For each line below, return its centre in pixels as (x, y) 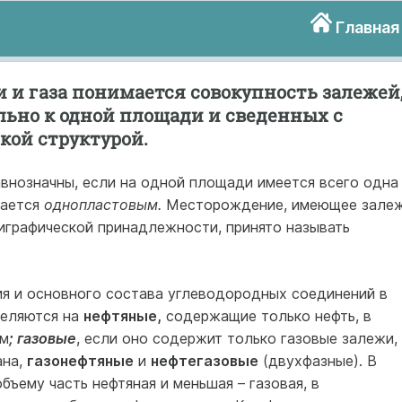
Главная (368, 27)
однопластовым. (102, 205)
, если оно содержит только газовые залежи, (236, 338)
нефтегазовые (204, 361)
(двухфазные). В (317, 361)
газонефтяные (80, 361)
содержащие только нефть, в (266, 316)
